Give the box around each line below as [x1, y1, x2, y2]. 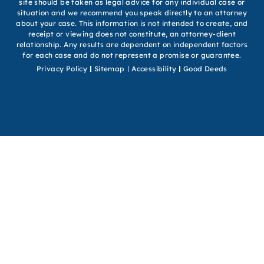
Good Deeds [183, 64, 227, 73]
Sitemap [94, 64, 125, 73]
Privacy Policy [36, 64, 88, 73]
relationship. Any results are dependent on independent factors [16, 39, 248, 49]
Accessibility [131, 64, 177, 73]
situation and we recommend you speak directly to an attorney [17, 8, 247, 17]
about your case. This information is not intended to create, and [16, 18, 248, 28]
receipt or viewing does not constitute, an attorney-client [28, 29, 236, 38]
